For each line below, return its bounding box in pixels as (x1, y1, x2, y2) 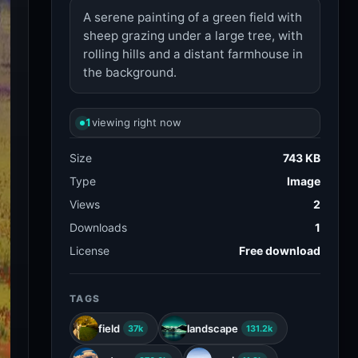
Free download (239, 244, 320, 257)
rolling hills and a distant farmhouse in (83, 46, 303, 62)
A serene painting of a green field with (83, 10, 302, 25)
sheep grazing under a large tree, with (83, 28, 303, 43)
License (70, 244, 109, 257)
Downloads (70, 221, 127, 234)
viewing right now (92, 116, 181, 129)
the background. (83, 65, 177, 80)
